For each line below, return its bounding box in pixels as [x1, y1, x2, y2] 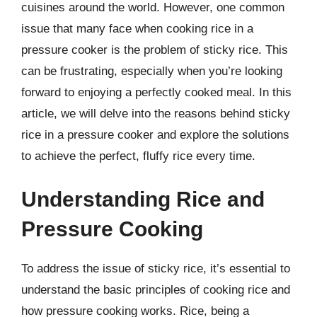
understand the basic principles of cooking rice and [21, 283, 290, 296]
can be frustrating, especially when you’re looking [21, 64, 282, 78]
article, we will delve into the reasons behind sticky [21, 106, 290, 120]
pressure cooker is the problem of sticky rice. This [21, 42, 288, 57]
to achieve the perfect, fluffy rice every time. [21, 149, 255, 163]
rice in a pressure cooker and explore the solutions [21, 127, 289, 142]
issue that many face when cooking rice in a [21, 21, 253, 35]
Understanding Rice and [21, 188, 265, 211]
